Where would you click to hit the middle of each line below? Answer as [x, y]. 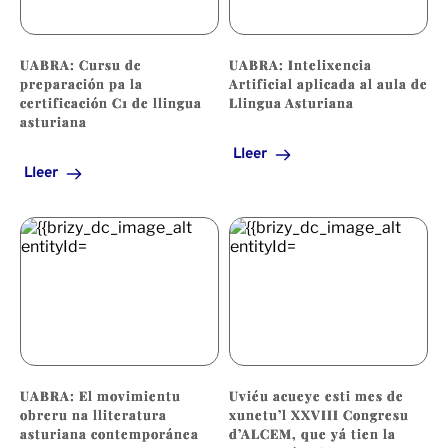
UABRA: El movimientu [100, 396]
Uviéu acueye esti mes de [316, 396]
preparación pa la [81, 83]
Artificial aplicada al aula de [328, 83]
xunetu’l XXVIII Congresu [319, 415]
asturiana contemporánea [109, 434]
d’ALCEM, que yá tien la [312, 434]
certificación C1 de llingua [111, 102]
